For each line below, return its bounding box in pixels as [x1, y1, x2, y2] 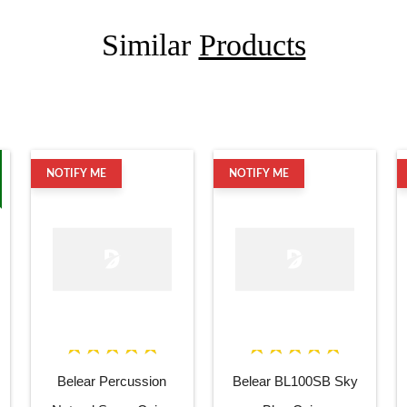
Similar [101, 27, 199, 62]
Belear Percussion [57, 373, 167, 390]
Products [198, 27, 306, 62]
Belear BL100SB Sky [232, 373, 358, 390]
